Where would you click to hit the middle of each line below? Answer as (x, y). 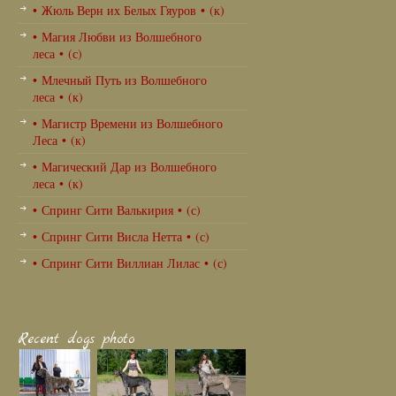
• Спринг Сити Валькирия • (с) (117, 209)
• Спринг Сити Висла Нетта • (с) (121, 236)
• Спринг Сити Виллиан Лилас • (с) (130, 263)
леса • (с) (57, 53)
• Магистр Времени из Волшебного (128, 123)
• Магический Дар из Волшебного (125, 166)
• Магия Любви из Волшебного (117, 36)
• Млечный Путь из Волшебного (120, 80)
